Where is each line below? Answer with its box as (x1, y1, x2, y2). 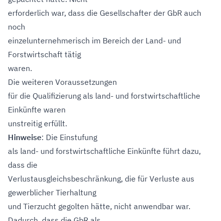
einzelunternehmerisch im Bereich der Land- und (8, 36, 181, 45)
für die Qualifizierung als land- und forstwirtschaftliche (8, 91, 200, 101)
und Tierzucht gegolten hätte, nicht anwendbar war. (8, 201, 190, 211)
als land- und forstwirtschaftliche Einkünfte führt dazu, (8, 146, 201, 156)
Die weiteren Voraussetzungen (8, 77, 117, 87)
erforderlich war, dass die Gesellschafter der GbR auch (8, 8, 201, 18)
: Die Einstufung (41, 132, 97, 142)
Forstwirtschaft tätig (8, 49, 81, 59)
